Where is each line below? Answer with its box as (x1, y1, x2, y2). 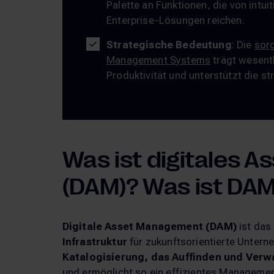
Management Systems (106, 53, 211, 66)
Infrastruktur (62, 235, 127, 248)
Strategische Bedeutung (106, 38, 232, 51)
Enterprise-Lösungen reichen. (106, 13, 245, 26)
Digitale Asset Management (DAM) (62, 220, 237, 233)
